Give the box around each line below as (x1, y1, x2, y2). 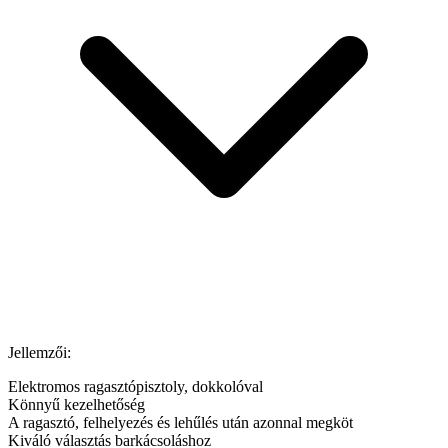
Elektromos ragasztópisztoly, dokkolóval (8, 377, 263, 395)
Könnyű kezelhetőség (8, 395, 145, 413)
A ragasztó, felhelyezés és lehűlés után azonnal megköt (8, 413, 353, 431)
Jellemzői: (8, 343, 71, 361)
